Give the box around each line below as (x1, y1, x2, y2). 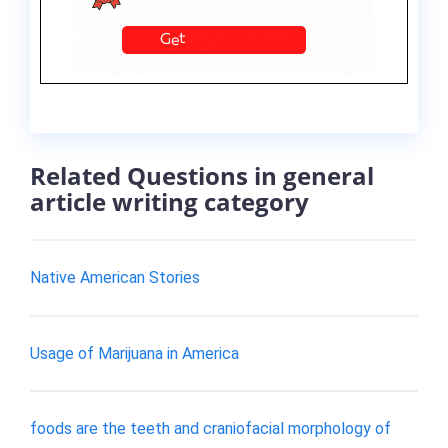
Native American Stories (30, 267, 200, 287)
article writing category (30, 185, 309, 219)
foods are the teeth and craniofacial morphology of (30, 419, 391, 439)
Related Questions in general (30, 159, 374, 193)
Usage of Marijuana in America (30, 343, 239, 363)
